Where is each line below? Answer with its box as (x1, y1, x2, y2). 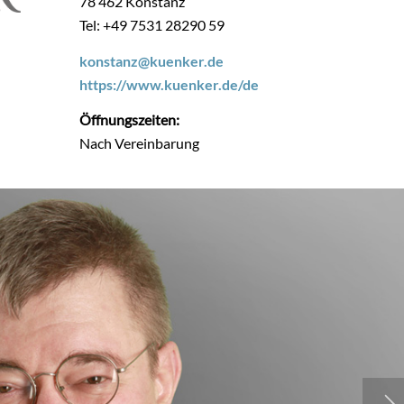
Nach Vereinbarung (78, 134, 199, 152)
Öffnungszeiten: (78, 111, 179, 129)
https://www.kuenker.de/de (78, 75, 259, 93)
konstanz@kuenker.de (78, 51, 224, 69)
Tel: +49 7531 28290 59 (78, 16, 225, 34)
